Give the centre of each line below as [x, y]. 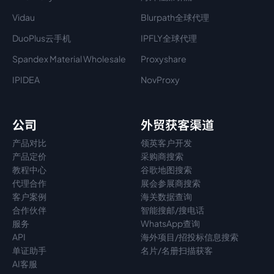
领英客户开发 [166, 143]
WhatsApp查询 [170, 223]
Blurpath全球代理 [175, 17]
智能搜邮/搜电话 [172, 210]
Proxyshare [164, 59]
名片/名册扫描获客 [177, 250]
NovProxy [160, 80]
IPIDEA [26, 80]
